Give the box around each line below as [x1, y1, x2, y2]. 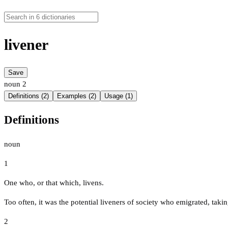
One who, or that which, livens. [4, 178, 104, 187]
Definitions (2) [8, 92, 49, 100]
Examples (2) [57, 92, 96, 100]
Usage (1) [104, 92, 133, 100]
